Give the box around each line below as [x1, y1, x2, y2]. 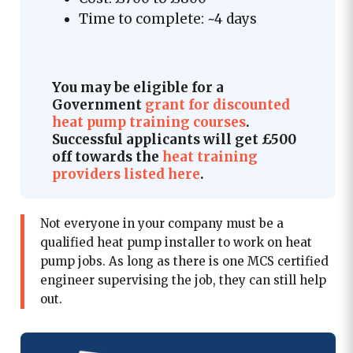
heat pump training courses [51, 113, 246, 131]
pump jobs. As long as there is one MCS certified [39, 253, 329, 269]
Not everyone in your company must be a [39, 215, 284, 231]
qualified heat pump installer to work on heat [39, 234, 312, 250]
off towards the [51, 147, 162, 165]
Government [51, 95, 145, 113]
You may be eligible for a [51, 78, 224, 96]
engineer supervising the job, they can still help [39, 272, 326, 288]
